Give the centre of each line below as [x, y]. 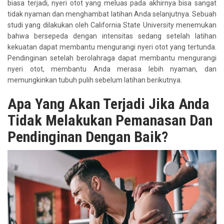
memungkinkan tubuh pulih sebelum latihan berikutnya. [95, 80]
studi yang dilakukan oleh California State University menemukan [112, 25]
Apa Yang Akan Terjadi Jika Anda [108, 103]
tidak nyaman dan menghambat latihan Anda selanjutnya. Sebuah [112, 14]
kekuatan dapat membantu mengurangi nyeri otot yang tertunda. [112, 47]
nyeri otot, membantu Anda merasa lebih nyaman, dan [112, 69]
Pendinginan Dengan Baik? [88, 136]
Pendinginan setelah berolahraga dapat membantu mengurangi [112, 58]
